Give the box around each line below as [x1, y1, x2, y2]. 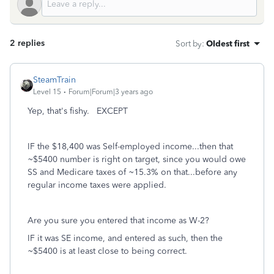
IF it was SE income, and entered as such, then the [28, 233, 223, 243]
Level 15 [33, 87, 61, 96]
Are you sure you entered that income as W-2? [28, 215, 212, 226]
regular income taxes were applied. [28, 180, 166, 190]
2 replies [10, 38, 45, 48]
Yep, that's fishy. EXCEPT [28, 106, 128, 116]
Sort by [176, 39, 202, 48]
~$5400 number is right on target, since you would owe [28, 154, 246, 165]
